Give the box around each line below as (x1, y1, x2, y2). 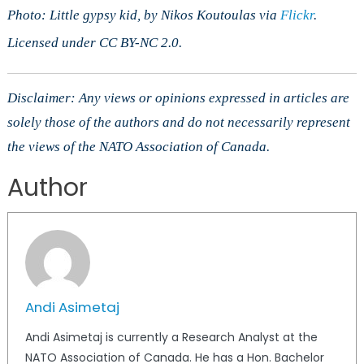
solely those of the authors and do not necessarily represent (6, 114, 350, 130)
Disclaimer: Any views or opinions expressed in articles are (6, 89, 349, 106)
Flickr (279, 6, 314, 23)
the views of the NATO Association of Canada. (6, 138, 270, 154)
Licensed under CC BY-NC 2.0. (6, 34, 182, 50)
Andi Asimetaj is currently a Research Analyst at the (24, 328, 318, 345)
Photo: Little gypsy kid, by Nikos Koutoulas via (6, 6, 280, 23)
